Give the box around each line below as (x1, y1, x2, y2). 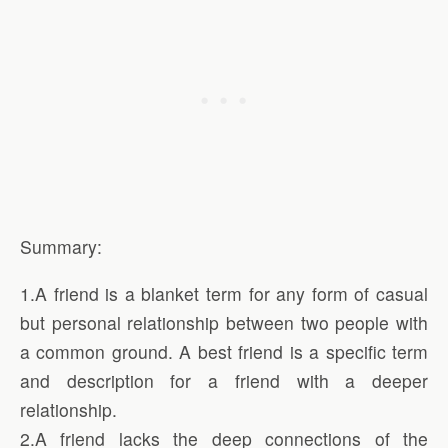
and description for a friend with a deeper (20, 367, 428, 393)
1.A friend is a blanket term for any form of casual (20, 280, 428, 306)
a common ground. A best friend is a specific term (20, 338, 428, 364)
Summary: (20, 233, 102, 259)
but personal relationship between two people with (20, 309, 428, 335)
